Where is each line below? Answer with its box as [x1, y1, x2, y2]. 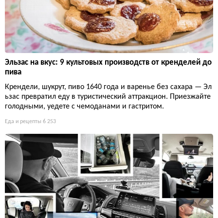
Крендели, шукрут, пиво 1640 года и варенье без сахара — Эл [5, 83, 212, 91]
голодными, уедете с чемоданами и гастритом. [5, 102, 164, 110]
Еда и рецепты [5, 118, 41, 125]
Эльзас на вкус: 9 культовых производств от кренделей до [5, 58, 212, 67]
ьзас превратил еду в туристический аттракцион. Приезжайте [5, 92, 211, 101]
